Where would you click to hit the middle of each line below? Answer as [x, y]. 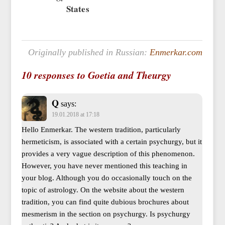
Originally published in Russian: [89, 52]
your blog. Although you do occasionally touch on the [106, 178]
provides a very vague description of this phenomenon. [108, 153]
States [78, 9]
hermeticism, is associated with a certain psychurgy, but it [111, 141]
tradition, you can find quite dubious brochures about [105, 202]
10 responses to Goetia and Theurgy [96, 75]
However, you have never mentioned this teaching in [104, 165]
